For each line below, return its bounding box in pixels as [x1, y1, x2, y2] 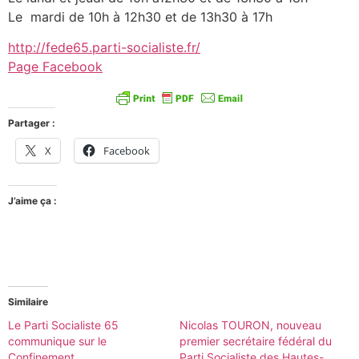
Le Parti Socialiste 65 [8, 318, 119, 333]
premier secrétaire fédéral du [179, 334, 332, 349]
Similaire [8, 296, 48, 309]
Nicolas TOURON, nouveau [179, 318, 321, 333]
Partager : [8, 117, 55, 130]
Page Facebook [8, 58, 103, 75]
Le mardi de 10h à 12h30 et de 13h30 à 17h [8, 9, 272, 26]
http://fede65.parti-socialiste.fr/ [8, 39, 200, 56]
